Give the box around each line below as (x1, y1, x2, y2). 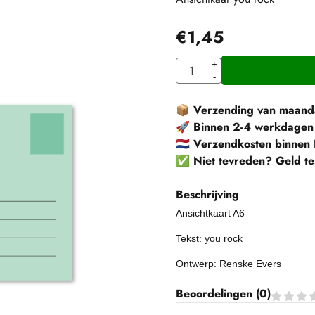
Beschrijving (175, 186, 239, 203)
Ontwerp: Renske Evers (175, 258, 281, 270)
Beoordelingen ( (175, 285, 259, 302)
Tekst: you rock (175, 233, 243, 245)
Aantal (174, 56, 205, 73)
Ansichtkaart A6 (175, 207, 245, 219)
